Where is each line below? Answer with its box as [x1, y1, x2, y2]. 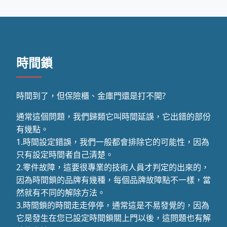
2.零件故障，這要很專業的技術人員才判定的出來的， [16, 161, 209, 173]
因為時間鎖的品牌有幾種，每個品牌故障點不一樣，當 [16, 174, 211, 185]
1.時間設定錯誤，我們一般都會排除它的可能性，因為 [16, 136, 209, 147]
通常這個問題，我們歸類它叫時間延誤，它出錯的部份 [16, 110, 211, 122]
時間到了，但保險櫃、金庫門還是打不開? [16, 90, 166, 101]
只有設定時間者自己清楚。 [16, 148, 113, 160]
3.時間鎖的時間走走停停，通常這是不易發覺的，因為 [16, 199, 209, 211]
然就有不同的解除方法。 [16, 186, 105, 198]
